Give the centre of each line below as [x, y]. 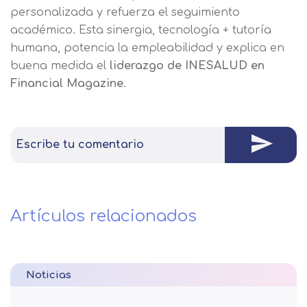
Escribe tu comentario [80, 145]
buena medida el [60, 65]
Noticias [49, 275]
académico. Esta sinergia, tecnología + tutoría [141, 30]
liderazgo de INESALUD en [187, 65]
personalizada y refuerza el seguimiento [125, 12]
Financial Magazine [67, 83]
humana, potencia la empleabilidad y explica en [147, 48]
